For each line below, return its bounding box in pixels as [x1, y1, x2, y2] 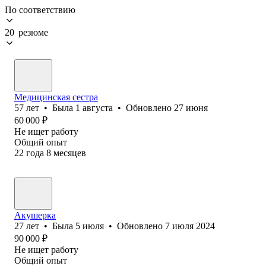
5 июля [75, 220, 104, 231]
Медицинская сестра [14, 91, 98, 102]
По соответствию [5, 4, 75, 15]
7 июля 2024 [165, 220, 215, 231]
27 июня [174, 102, 208, 113]
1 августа [75, 102, 113, 113]
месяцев [53, 147, 86, 158]
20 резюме [5, 27, 48, 37]
